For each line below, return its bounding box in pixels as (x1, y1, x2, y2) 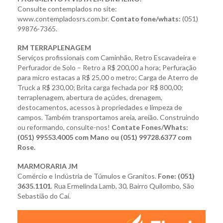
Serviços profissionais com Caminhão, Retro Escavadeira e (17, 53, 196, 62)
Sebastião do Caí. (17, 192, 71, 201)
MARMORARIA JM (17, 162, 78, 171)
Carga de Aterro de (138, 73, 198, 82)
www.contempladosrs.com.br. (17, 14, 111, 23)
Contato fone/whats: (111, 14, 181, 23)
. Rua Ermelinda (51, 182, 99, 191)
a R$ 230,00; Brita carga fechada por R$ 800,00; (35, 83, 183, 92)
